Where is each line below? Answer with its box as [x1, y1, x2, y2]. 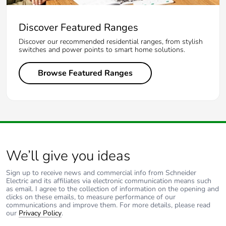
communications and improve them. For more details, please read [6, 200, 210, 210]
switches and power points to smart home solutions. [19, 44, 185, 54]
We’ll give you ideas [6, 146, 130, 165]
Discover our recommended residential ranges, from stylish [19, 36, 203, 46]
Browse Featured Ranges [38, 67, 133, 79]
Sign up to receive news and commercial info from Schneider [6, 167, 196, 178]
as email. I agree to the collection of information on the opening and [6, 184, 219, 194]
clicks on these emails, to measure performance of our [6, 192, 176, 202]
